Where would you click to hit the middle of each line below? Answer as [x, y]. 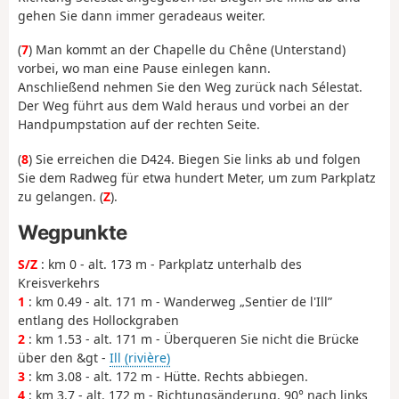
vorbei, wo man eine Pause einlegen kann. [144, 69]
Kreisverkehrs [59, 282]
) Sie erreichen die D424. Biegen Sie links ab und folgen [195, 159]
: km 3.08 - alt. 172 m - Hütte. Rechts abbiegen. [167, 376]
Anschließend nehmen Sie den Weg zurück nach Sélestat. [190, 87]
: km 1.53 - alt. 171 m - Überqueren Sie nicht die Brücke [192, 338]
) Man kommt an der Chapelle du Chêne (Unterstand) [187, 50]
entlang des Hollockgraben [98, 320]
